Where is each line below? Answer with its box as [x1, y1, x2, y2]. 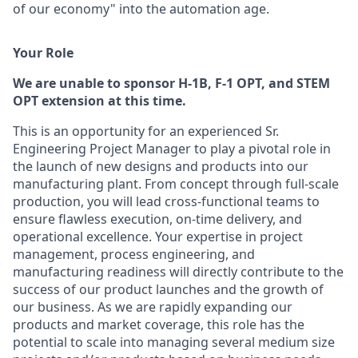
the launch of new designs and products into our [13, 157, 308, 176]
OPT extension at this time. [13, 92, 186, 110]
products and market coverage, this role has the [13, 316, 304, 334]
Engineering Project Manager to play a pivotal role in [13, 140, 331, 158]
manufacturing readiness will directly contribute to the [13, 263, 344, 281]
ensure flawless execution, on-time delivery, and [13, 210, 302, 229]
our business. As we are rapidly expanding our [13, 298, 292, 316]
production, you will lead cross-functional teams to [13, 193, 320, 211]
